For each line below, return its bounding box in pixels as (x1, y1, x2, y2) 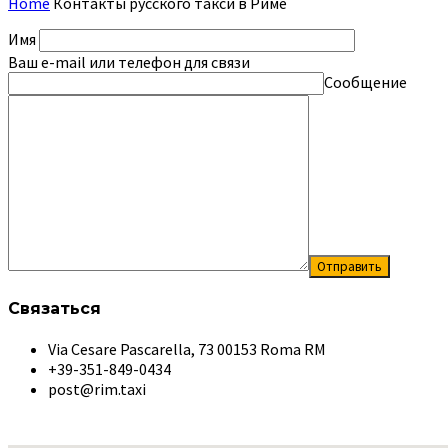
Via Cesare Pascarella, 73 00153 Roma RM (48, 339, 326, 360)
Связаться (8, 299, 101, 319)
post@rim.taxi (48, 379, 146, 400)
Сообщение (324, 71, 407, 92)
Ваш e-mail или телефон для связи (8, 51, 250, 72)
